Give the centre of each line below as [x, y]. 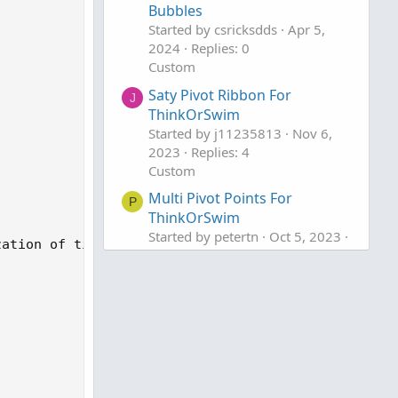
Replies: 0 [220, 48]
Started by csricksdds [213, 30]
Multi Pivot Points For [220, 198]
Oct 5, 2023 [305, 236]
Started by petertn [203, 236]
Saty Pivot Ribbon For [220, 95]
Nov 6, [312, 133]
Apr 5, [306, 30]
